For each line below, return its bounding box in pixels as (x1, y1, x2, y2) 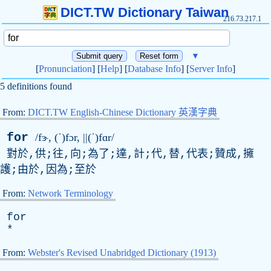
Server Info (189, 64, 232, 74)
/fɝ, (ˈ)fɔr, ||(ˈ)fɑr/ (35, 131, 114, 143)
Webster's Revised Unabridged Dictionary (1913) (28, 247, 216, 258)
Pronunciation (39, 64, 92, 74)
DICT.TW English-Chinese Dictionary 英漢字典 (28, 107, 217, 117)
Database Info (128, 64, 181, 74)
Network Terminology (28, 188, 113, 198)
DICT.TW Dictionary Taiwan (60, 5, 229, 20)
